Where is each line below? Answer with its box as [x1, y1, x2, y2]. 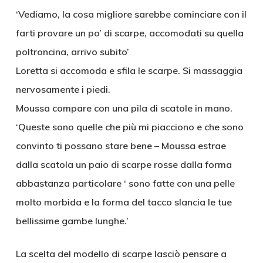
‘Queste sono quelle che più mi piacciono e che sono [15, 121, 244, 133]
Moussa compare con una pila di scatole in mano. [15, 102, 232, 114]
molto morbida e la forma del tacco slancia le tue [15, 196, 232, 208]
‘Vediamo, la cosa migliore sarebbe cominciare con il [15, 8, 247, 20]
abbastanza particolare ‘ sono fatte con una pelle [15, 177, 235, 189]
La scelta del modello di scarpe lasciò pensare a [15, 248, 227, 259]
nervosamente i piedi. [15, 83, 110, 95]
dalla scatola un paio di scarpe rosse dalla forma [15, 159, 232, 170]
